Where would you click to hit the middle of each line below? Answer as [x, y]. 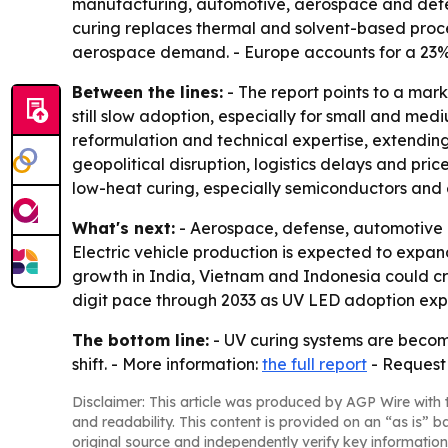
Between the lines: [147, 92]
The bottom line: [140, 340]
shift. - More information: [167, 364]
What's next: [123, 228]
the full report [314, 364]
